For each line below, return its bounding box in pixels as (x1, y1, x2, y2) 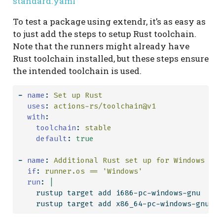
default (36, 134, 67, 144)
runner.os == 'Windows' (40, 166, 143, 177)
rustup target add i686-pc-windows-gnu (18, 188, 200, 198)
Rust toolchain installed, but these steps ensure (12, 53, 209, 65)
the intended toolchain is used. (12, 65, 142, 77)
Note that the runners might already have (12, 40, 189, 52)
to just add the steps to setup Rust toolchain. (12, 28, 196, 40)
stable (80, 123, 111, 133)
